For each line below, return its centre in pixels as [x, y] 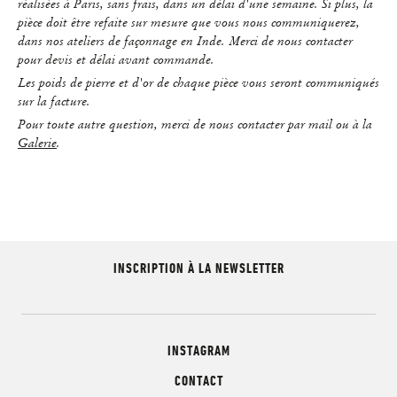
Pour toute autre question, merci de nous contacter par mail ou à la [195, 124]
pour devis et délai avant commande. [116, 59]
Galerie [37, 142]
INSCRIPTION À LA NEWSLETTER [198, 268]
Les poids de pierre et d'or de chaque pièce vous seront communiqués [198, 82]
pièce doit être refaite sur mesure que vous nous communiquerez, [189, 22]
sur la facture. [54, 101]
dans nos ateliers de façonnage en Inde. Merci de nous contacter [185, 40]
